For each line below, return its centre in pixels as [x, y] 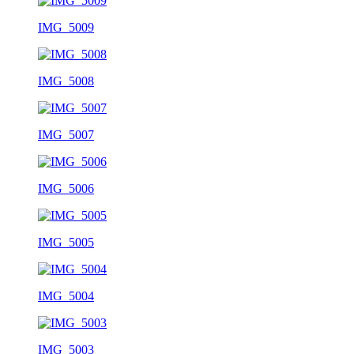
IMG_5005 [66, 242]
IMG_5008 [66, 81]
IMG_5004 [66, 296]
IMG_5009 [66, 27]
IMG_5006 [66, 188]
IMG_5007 [66, 134]
